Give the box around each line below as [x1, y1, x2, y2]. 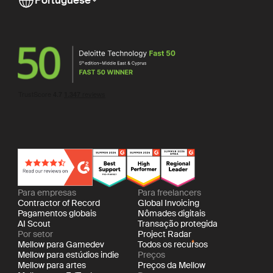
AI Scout [17, 218, 51, 230]
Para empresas [17, 187, 76, 199]
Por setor [17, 229, 53, 240]
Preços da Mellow [138, 260, 206, 271]
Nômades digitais [138, 208, 206, 219]
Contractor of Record [17, 197, 100, 209]
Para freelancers [138, 187, 202, 199]
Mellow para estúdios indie [17, 249, 119, 261]
